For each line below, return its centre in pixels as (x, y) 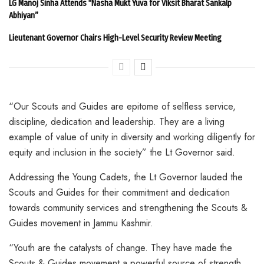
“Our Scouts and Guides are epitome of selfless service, (122, 106)
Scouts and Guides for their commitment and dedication (119, 192)
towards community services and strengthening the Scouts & (128, 207)
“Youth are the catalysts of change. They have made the (121, 247)
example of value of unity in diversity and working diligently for (132, 137)
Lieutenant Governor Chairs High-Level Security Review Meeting (115, 37)
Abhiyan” (24, 15)
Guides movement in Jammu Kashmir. (81, 223)
